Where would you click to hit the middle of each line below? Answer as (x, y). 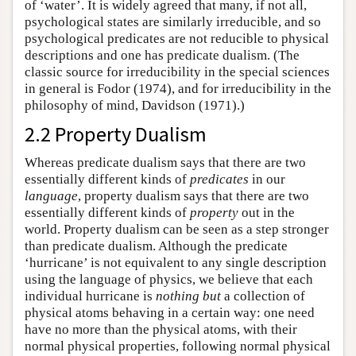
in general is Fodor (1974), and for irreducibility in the (178, 88)
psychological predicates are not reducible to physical (177, 38)
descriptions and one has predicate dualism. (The (162, 55)
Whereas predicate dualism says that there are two (165, 162)
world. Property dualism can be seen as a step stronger (177, 229)
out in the (267, 212)
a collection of (263, 296)
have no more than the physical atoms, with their (161, 329)
